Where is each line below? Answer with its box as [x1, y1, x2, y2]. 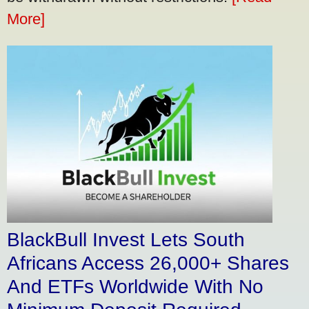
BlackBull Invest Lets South [7, 228, 245, 250]
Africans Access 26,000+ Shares [7, 252, 289, 274]
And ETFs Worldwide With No [7, 275, 263, 297]
